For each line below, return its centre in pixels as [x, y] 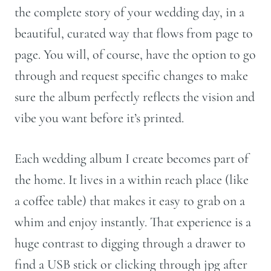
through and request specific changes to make [131, 75]
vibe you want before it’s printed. [99, 118]
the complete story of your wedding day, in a [129, 12]
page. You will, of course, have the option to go [135, 54]
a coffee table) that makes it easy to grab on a [130, 201]
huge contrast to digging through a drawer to [130, 243]
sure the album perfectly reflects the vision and [135, 96]
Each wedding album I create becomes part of [132, 158]
